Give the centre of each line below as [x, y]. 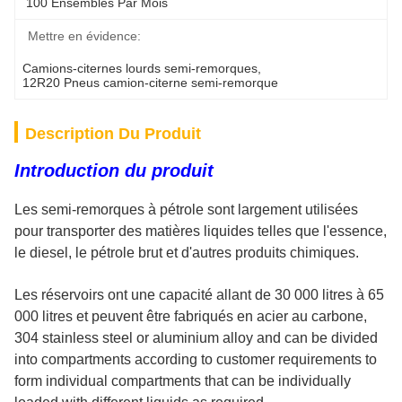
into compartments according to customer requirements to [196, 359]
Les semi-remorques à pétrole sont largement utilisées [186, 210]
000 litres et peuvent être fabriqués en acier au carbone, [191, 316]
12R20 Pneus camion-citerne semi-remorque [150, 83]
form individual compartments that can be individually [183, 381]
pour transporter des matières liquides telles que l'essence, [201, 231]
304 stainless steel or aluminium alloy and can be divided [196, 338]
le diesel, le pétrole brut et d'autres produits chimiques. [187, 253]
